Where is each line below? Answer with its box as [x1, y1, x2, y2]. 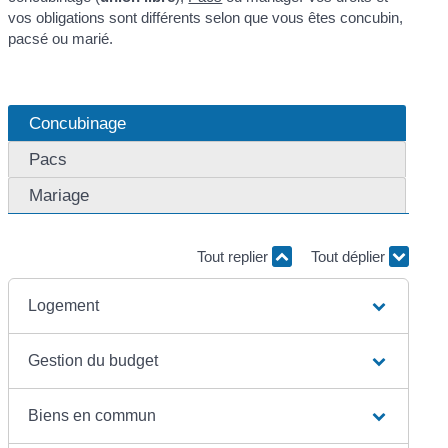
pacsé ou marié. [8, 29, 114, 47]
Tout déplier [310, 248, 389, 266]
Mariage [29, 185, 90, 206]
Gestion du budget [28, 351, 159, 369]
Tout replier [196, 248, 272, 266]
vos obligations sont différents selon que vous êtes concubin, [8, 8, 404, 26]
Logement [28, 296, 100, 314]
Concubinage [29, 113, 127, 134]
